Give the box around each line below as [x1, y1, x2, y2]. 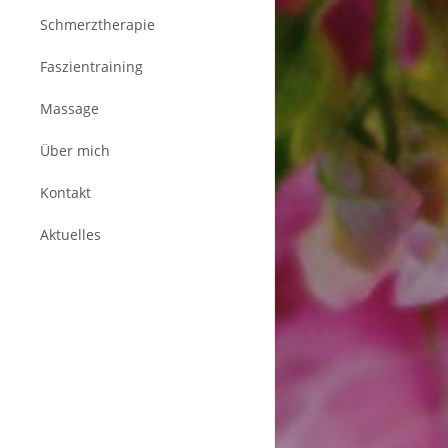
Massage [40, 99, 99, 118]
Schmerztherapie [40, 15, 155, 34]
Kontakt [40, 183, 91, 202]
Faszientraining [40, 57, 143, 76]
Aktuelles [40, 225, 101, 244]
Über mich [40, 141, 110, 160]
